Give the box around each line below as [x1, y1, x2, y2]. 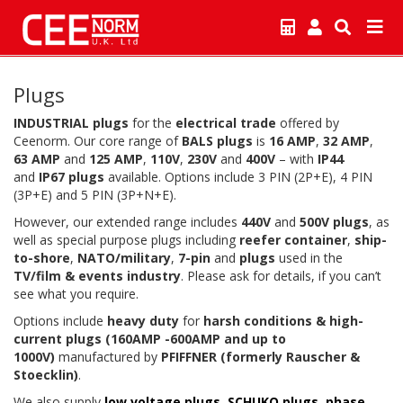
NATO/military [77, 249, 171, 266]
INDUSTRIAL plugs [13, 114, 129, 131]
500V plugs [300, 213, 369, 230]
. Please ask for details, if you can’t [181, 267, 381, 284]
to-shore [13, 249, 70, 266]
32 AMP [323, 132, 370, 149]
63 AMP [13, 150, 60, 167]
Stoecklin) [13, 366, 78, 383]
